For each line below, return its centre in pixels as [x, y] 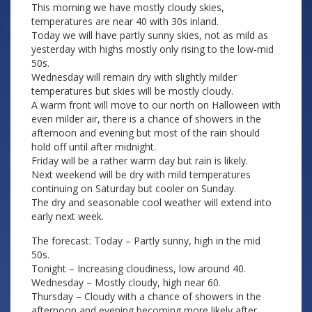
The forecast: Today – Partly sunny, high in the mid [146, 241]
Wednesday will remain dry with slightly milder [134, 77]
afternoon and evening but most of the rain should [146, 133]
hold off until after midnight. [94, 147]
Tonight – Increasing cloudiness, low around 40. [139, 268]
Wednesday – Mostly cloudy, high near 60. [126, 282]
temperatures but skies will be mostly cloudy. [132, 91]
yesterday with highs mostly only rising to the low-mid [153, 49]
